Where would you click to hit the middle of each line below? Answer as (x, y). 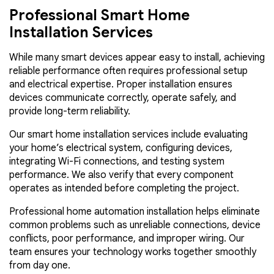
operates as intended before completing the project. (124, 188)
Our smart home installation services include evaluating (128, 135)
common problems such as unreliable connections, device (135, 225)
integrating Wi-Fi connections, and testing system (117, 161)
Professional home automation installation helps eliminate (135, 212)
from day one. (40, 265)
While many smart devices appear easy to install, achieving (137, 57)
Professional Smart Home (99, 15)
